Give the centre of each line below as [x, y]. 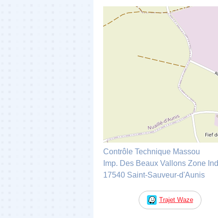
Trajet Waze [176, 200]
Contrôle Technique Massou [152, 151]
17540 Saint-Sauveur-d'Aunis [154, 175]
